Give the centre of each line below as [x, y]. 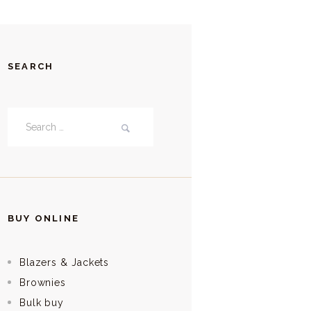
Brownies [43, 282]
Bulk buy [42, 302]
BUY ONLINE [44, 219]
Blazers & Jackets [64, 262]
